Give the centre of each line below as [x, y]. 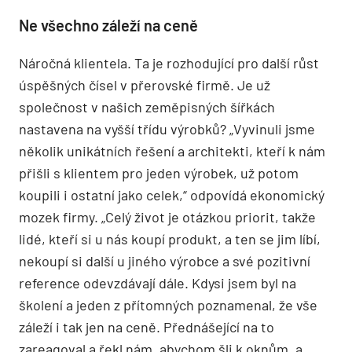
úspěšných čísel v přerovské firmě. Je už [145, 85]
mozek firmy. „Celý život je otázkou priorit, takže [167, 217]
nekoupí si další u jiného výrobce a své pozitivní [165, 261]
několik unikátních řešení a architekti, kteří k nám [172, 151]
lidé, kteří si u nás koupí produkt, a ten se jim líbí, [170, 239]
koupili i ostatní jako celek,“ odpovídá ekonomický [172, 195]
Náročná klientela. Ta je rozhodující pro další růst [169, 63]
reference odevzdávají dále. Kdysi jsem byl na [158, 283]
